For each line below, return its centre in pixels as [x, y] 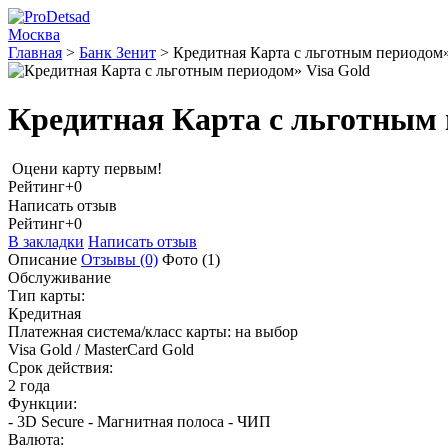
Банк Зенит [117, 52]
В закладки [46, 242]
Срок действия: [60, 368]
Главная [35, 52]
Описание [42, 260]
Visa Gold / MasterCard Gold [101, 350]
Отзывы [110, 260]
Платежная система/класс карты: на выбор [153, 332]
